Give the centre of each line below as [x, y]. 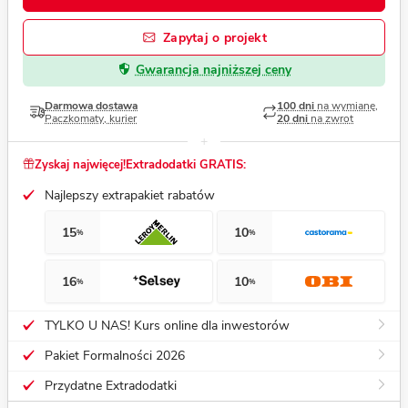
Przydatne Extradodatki [111, 386]
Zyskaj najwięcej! [80, 165]
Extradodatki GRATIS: [186, 165]
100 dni [296, 106]
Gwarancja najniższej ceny [213, 70]
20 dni [292, 119]
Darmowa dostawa [91, 106]
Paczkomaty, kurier [91, 119]
